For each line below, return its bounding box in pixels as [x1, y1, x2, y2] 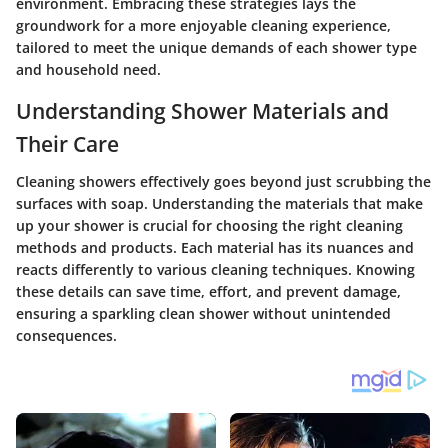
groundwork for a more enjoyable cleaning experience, [16, 15, 391, 35]
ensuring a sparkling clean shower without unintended [16, 304, 391, 324]
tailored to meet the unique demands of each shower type [16, 37, 417, 57]
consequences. [16, 326, 117, 346]
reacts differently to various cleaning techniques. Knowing [16, 260, 415, 280]
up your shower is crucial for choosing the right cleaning [16, 216, 403, 236]
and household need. [16, 59, 161, 79]
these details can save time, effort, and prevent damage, [16, 282, 401, 302]
